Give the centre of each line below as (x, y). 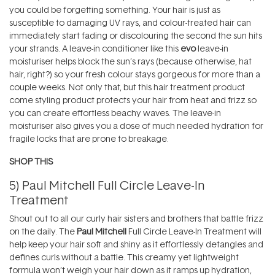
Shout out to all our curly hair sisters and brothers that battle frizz (136, 219)
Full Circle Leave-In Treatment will (195, 231)
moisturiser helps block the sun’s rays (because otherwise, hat (130, 61)
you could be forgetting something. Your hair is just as (115, 10)
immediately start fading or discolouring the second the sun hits (136, 36)
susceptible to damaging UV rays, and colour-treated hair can (130, 23)
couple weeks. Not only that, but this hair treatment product (127, 87)
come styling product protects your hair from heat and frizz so (133, 100)
